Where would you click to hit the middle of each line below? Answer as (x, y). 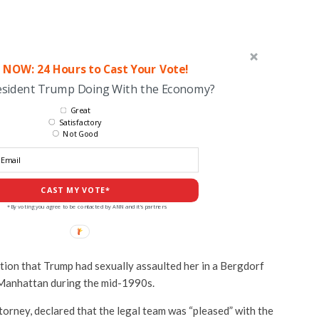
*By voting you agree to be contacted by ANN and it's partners (87, 206)
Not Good (80, 134)
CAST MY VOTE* (75, 190)
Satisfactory (80, 122)
